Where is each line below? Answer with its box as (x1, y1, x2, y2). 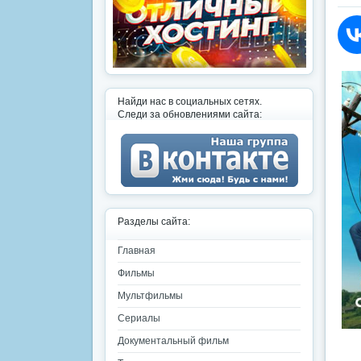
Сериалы (118, 313, 160, 324)
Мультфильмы (118, 290, 183, 301)
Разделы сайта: (118, 216, 190, 227)
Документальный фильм (118, 335, 229, 346)
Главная (118, 245, 156, 256)
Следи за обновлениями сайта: (118, 109, 262, 120)
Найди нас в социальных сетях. (118, 96, 262, 107)
